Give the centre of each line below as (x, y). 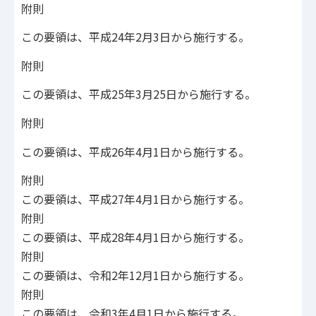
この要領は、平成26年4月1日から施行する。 (135, 151)
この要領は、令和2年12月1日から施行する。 (135, 275)
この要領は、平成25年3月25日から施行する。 (139, 94)
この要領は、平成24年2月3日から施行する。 (135, 37)
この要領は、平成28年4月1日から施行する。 (135, 237)
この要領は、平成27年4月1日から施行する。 (135, 199)
